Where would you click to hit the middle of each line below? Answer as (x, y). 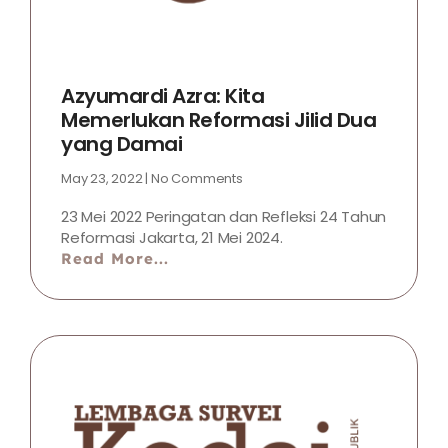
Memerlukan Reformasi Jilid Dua (218, 120)
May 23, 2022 (103, 178)
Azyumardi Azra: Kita (162, 96)
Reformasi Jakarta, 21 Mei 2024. (172, 237)
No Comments (195, 178)
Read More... (115, 258)
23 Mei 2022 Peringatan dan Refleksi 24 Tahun (224, 216)
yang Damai (121, 144)
